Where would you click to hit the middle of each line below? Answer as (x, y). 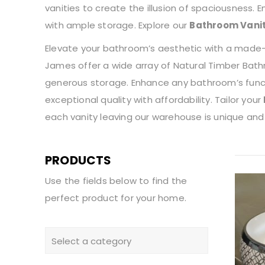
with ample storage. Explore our (117, 25)
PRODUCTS (78, 161)
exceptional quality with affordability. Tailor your (154, 100)
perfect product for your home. (116, 198)
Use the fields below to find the (116, 181)
